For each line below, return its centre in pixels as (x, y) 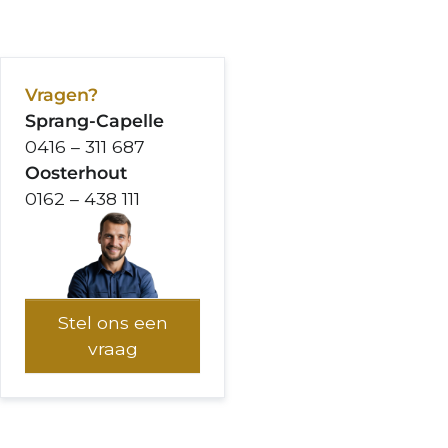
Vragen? (62, 94)
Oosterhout (76, 172)
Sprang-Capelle (95, 120)
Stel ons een (112, 323)
